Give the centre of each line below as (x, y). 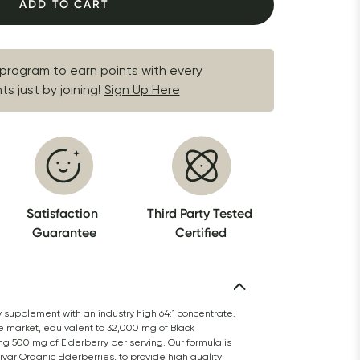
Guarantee (64, 233)
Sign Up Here (142, 90)
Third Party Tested (199, 213)
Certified (201, 233)
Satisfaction (63, 213)
